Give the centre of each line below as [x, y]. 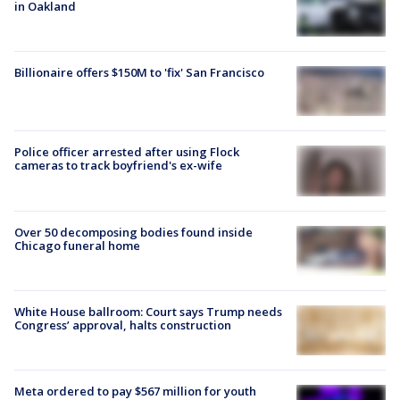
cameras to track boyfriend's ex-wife [118, 166]
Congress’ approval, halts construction [123, 325]
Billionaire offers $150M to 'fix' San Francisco [139, 73]
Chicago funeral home [77, 245]
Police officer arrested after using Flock [127, 152]
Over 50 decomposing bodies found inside [133, 232]
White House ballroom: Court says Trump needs [148, 311]
